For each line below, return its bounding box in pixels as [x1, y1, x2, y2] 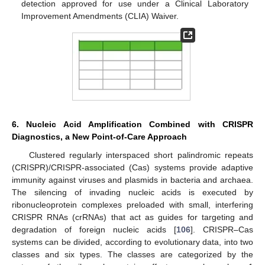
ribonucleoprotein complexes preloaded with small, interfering [12, 200, 253, 210]
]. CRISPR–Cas [190, 225, 253, 235]
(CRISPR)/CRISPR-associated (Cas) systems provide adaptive [12, 163, 253, 173]
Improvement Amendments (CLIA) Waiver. [21, 11, 179, 21]
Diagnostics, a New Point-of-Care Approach [12, 132, 187, 142]
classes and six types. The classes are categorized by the [12, 250, 253, 260]
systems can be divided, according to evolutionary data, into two [12, 237, 253, 247]
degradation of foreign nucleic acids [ [12, 225, 176, 235]
